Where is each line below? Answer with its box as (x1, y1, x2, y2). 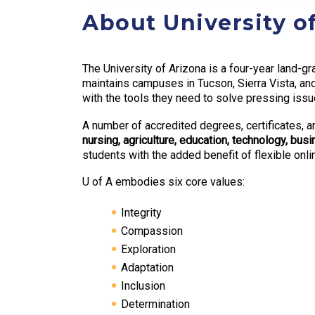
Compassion (121, 224, 183, 238)
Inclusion (121, 278, 165, 292)
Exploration (121, 242, 176, 256)
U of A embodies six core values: (82, 175, 245, 189)
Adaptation (121, 260, 174, 274)
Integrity (121, 205, 162, 219)
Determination (121, 297, 190, 311)
